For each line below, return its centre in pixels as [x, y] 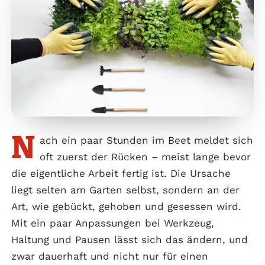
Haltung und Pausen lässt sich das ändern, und [130, 240]
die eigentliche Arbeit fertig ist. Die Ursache [121, 173]
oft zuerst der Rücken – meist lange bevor [146, 157]
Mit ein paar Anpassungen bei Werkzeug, [113, 223]
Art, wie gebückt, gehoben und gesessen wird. [127, 206]
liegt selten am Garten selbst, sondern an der [126, 190]
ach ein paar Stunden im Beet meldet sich [147, 140]
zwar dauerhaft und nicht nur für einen [110, 256]
